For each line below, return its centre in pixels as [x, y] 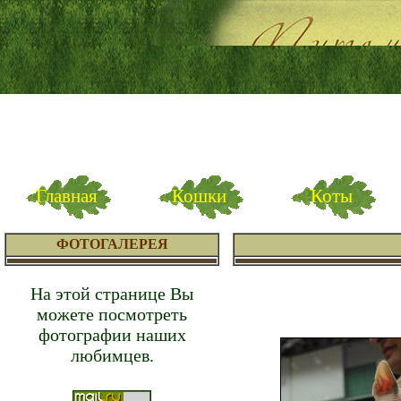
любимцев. [112, 355]
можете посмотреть [112, 314]
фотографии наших [112, 335]
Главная [66, 196]
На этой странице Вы [112, 294]
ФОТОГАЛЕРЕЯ [112, 244]
